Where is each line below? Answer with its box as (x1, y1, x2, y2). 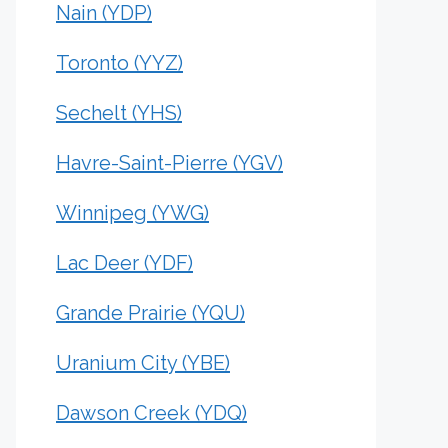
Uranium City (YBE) (56, 351, 230, 375)
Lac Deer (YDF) (56, 251, 193, 275)
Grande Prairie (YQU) (56, 301, 245, 325)
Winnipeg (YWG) (56, 201, 209, 225)
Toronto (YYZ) (56, 51, 183, 75)
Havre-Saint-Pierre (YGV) (56, 151, 283, 175)
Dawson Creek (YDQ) (56, 401, 247, 425)
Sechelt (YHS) (56, 101, 182, 125)
